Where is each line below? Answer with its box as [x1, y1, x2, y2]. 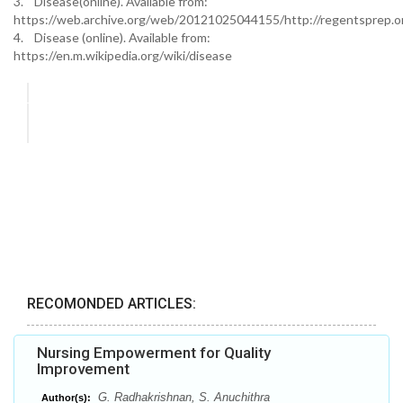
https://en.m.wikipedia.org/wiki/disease [13, 48, 232, 63]
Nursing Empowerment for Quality [37, 344, 271, 363]
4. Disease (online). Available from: [13, 30, 210, 45]
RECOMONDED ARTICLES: [27, 295, 196, 313]
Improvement [37, 360, 130, 379]
